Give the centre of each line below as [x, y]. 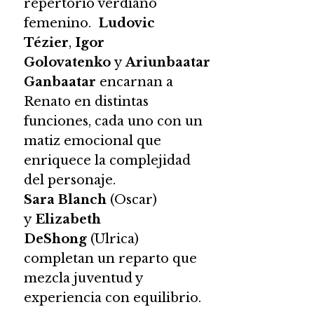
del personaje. [69, 180]
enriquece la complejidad [107, 160]
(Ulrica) [112, 239]
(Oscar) [131, 199]
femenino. [61, 23]
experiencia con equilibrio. [112, 298]
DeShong [55, 239]
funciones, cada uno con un [113, 121]
